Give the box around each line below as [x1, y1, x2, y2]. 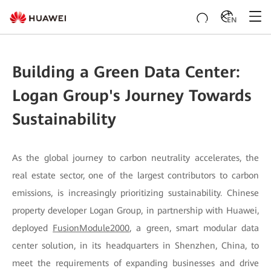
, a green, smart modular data [129, 223, 260, 233]
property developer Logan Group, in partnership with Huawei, [12, 205, 259, 216]
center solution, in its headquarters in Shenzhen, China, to [12, 240, 259, 251]
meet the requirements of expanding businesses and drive [12, 258, 259, 269]
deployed [12, 223, 53, 233]
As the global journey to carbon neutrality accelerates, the [12, 152, 259, 163]
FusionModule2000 [53, 223, 130, 233]
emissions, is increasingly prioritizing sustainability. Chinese [12, 188, 259, 198]
